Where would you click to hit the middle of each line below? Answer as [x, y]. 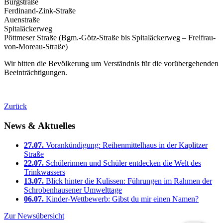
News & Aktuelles [40, 126]
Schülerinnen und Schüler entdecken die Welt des [123, 163]
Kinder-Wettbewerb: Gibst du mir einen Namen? [122, 199]
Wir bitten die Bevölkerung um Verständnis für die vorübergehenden [111, 64]
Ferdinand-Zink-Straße [40, 11]
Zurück [15, 107]
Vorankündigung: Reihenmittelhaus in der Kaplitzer [127, 145]
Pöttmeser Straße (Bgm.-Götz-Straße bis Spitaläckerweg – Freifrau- [110, 38]
